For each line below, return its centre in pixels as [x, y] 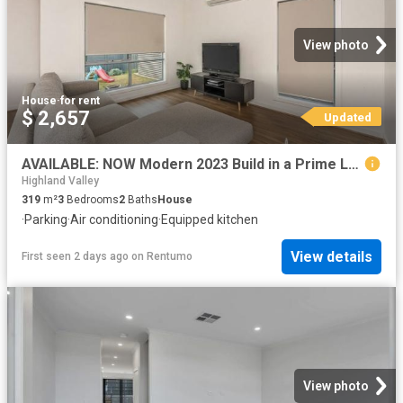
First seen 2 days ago [75, 257]
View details [331, 256]
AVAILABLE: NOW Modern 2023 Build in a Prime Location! [354, 164]
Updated [347, 116]
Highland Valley [60, 181]
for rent [80, 100]
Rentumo [170, 257]
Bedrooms [91, 200]
